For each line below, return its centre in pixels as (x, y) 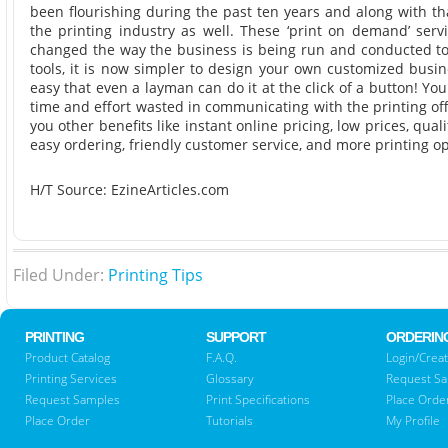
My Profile (413, 420)
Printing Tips (155, 274)
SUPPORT (235, 336)
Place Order (57, 420)
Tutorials (229, 420)
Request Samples (72, 399)
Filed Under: (60, 274)
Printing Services (71, 378)
